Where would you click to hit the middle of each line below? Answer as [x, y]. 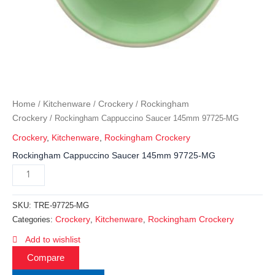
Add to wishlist [53, 240]
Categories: [34, 220]
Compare [46, 258]
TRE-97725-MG [61, 206]
